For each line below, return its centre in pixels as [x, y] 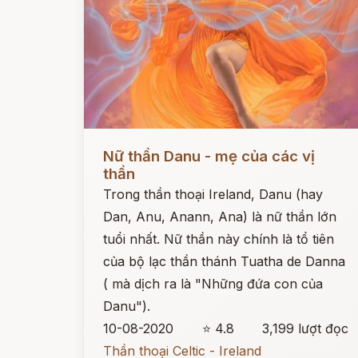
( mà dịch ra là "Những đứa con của [213, 284]
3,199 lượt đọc [306, 328]
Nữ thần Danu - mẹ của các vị [209, 156]
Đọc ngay [113, 144]
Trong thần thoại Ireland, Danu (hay [213, 194]
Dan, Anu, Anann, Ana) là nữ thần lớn [220, 217]
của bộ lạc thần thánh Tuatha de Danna [224, 261]
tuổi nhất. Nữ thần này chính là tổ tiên [219, 239]
